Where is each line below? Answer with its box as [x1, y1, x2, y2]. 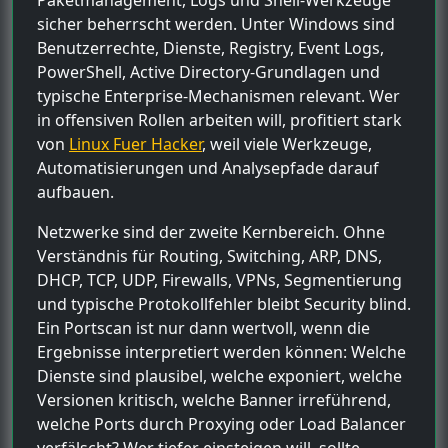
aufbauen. [37, 180, 114, 203]
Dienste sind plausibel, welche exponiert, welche [37, 364, 402, 387]
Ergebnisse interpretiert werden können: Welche [37, 340, 406, 363]
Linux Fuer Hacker [69, 132, 202, 155]
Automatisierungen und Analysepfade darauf [37, 156, 379, 179]
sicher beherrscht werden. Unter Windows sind [37, 12, 395, 35]
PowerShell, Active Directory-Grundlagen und [37, 60, 380, 83]
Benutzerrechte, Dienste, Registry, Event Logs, [37, 36, 384, 59]
